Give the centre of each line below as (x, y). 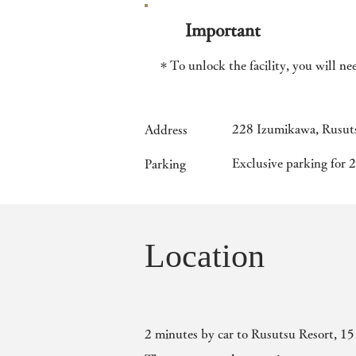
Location (205, 256)
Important (223, 30)
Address (166, 130)
